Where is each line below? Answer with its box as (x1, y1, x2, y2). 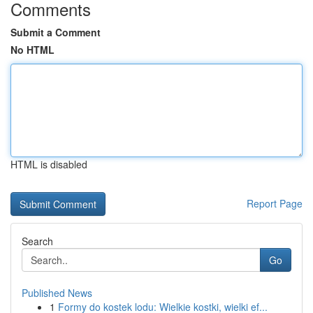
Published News (22, 286, 92, 300)
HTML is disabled (10, 157, 87, 171)
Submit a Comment (10, 25, 101, 39)
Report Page (247, 196, 303, 210)
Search (22, 234, 53, 248)
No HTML (10, 43, 54, 57)
